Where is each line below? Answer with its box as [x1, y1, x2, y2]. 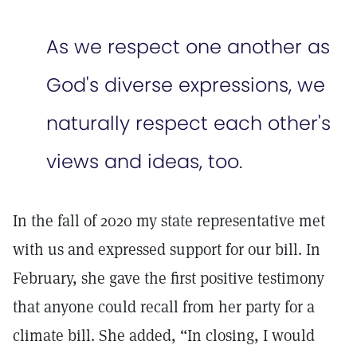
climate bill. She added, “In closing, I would [13, 325, 315, 346]
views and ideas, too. [46, 148, 242, 175]
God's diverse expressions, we [46, 72, 325, 98]
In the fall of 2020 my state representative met [13, 210, 325, 231]
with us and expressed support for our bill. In [13, 239, 320, 260]
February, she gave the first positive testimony [13, 268, 324, 288]
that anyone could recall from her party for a [13, 296, 315, 317]
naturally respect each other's [46, 110, 331, 136]
